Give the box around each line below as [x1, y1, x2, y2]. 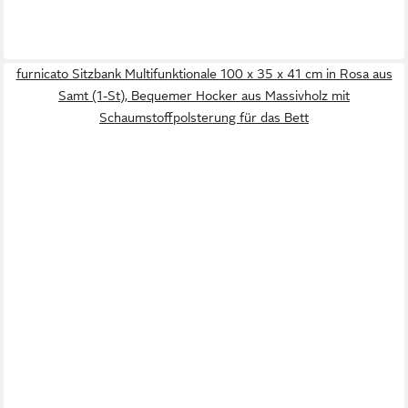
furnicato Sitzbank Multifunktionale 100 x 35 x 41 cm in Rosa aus [15, 66, 393, 82]
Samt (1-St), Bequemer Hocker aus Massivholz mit [58, 88, 350, 104]
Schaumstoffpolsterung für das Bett [99, 110, 309, 126]
